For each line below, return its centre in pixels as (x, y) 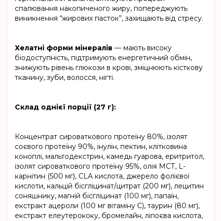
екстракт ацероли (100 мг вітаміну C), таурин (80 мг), (107, 206)
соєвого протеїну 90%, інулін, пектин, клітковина (101, 147)
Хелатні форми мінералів (64, 48)
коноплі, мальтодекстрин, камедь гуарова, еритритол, (110, 157)
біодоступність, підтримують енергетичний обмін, (103, 58)
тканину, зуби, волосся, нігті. (65, 78)
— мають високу (142, 48)
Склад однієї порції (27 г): (65, 107)
